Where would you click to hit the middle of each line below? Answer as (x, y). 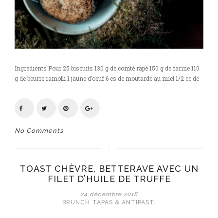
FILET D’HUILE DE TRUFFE (109, 179)
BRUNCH (76, 202)
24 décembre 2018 (109, 194)
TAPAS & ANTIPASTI (124, 202)
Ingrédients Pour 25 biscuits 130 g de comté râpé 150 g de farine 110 (107, 68)
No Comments (39, 131)
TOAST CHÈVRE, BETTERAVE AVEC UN (109, 169)
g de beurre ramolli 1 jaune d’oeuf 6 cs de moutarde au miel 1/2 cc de (107, 78)
